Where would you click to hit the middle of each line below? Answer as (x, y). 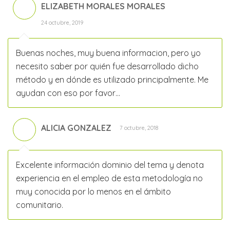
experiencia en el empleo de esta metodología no (109, 178)
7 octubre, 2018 (139, 128)
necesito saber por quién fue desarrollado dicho (107, 66)
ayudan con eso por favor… (68, 93)
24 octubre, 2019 (62, 23)
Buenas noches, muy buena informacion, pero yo (108, 53)
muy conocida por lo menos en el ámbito (93, 192)
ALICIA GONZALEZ (76, 128)
